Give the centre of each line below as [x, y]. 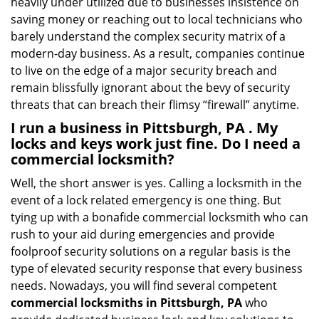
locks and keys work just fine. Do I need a [156, 143]
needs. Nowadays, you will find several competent [144, 286]
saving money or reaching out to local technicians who [157, 19]
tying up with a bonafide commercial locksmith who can [159, 217]
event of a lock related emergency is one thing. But [146, 200]
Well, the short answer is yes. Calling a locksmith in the [156, 183]
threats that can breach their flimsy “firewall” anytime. [155, 105]
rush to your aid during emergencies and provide [143, 234]
